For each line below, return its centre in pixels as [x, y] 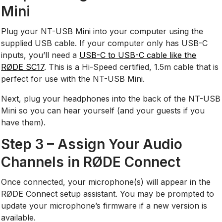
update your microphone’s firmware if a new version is [104, 205]
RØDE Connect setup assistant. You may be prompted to [108, 194]
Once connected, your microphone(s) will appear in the [106, 182]
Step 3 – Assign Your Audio [92, 144]
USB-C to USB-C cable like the [138, 55]
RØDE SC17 [23, 67]
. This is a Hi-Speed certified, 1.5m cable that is [132, 67]
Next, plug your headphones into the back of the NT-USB [111, 98]
